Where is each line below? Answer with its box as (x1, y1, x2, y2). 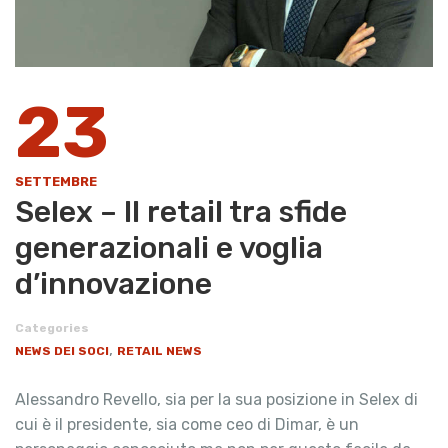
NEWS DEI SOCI (15, 344, 109, 359)
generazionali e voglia (15, 230, 323, 267)
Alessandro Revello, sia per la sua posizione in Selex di (15, 390, 418, 410)
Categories (15, 321, 89, 336)
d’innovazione (15, 266, 212, 303)
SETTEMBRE (15, 174, 97, 190)
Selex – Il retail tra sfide (15, 194, 347, 231)
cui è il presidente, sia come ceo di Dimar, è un (15, 415, 359, 435)
